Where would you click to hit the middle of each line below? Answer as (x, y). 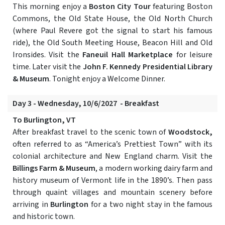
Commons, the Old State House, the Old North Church (113, 19)
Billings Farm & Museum (54, 168)
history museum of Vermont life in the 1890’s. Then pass (113, 181)
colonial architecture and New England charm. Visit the (113, 156)
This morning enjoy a (51, 7)
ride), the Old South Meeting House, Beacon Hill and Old (113, 43)
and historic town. (44, 217)
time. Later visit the (48, 67)
